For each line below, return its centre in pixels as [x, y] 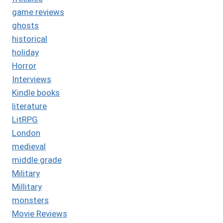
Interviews [32, 79]
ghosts [25, 25]
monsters [30, 200]
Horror [24, 65]
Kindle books [36, 92]
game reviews [38, 12]
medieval [29, 146]
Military [26, 173]
